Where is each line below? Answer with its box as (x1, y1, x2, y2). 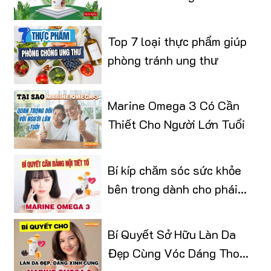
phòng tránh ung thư (107, 51, 218, 68)
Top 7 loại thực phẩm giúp (107, 33, 247, 49)
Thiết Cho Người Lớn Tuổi (107, 116, 245, 132)
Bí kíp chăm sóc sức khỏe (107, 162, 241, 178)
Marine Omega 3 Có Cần (107, 97, 240, 114)
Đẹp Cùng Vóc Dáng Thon (107, 245, 246, 261)
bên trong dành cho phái (107, 180, 238, 197)
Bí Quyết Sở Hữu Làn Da (107, 226, 236, 243)
